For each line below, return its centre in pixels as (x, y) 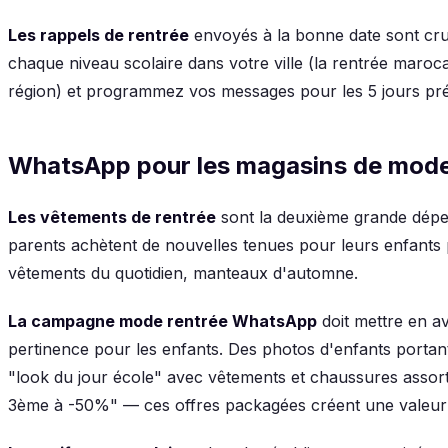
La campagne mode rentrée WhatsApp (162, 320)
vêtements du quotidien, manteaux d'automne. (183, 272)
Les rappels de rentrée (98, 34)
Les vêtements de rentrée (112, 216)
